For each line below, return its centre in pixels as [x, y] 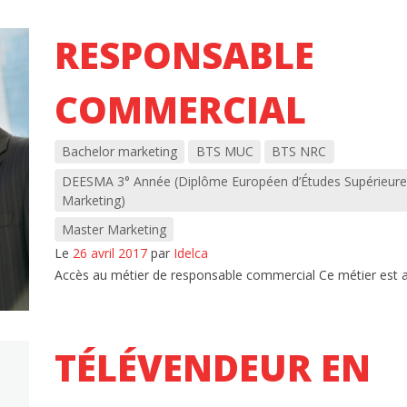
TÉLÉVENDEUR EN [212, 367]
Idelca [190, 253]
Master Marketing [114, 229]
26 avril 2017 [109, 253]
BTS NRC [299, 152]
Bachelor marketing [119, 152]
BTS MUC [224, 152]
